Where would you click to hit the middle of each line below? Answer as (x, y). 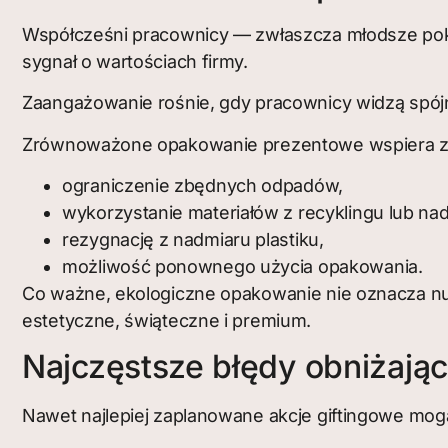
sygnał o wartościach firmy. (135, 61)
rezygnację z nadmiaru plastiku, (193, 240)
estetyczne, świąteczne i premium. (167, 321)
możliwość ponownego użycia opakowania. (242, 267)
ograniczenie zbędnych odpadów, (202, 186)
